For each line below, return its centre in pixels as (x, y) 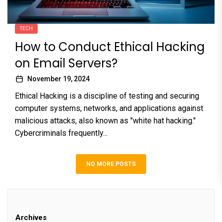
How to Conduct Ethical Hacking (110, 47)
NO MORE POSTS (111, 164)
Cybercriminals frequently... (61, 133)
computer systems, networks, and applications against (109, 109)
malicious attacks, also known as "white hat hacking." (105, 121)
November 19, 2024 (58, 79)
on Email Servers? (66, 63)
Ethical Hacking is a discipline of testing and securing (107, 96)
